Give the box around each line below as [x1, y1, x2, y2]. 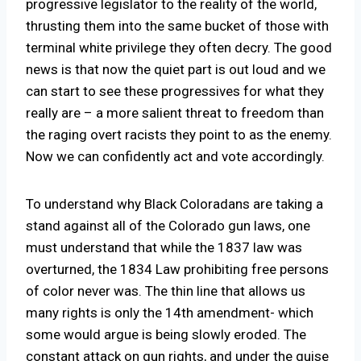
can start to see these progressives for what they [26, 83, 324, 100]
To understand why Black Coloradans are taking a [26, 196, 323, 213]
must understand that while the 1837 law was [26, 239, 302, 256]
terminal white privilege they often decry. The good [26, 39, 332, 56]
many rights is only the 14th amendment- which [26, 305, 313, 322]
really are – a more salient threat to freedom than [26, 105, 324, 122]
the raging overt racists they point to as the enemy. [26, 127, 332, 143]
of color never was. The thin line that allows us [26, 283, 305, 300]
